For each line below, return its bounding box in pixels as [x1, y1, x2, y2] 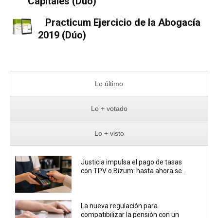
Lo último [95, 80, 123, 88]
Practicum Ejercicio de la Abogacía [45, 17, 200, 29]
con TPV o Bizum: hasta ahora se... [81, 167, 187, 175]
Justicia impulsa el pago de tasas [81, 158, 182, 166]
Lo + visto [94, 129, 124, 138]
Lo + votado [91, 105, 127, 113]
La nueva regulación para [81, 202, 158, 210]
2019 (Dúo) [37, 29, 86, 41]
